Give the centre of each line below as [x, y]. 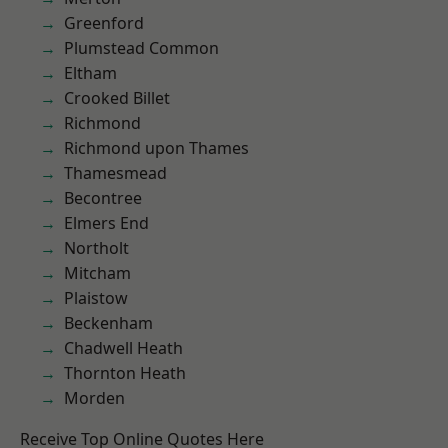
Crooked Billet [117, 98]
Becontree [103, 198]
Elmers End [106, 223]
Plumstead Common [141, 48]
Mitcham [97, 273]
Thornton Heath [125, 373]
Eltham [90, 73]
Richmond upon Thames [156, 148]
